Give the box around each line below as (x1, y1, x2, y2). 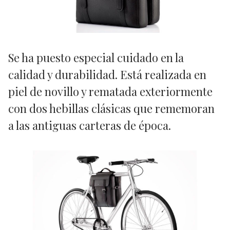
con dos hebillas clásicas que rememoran (8, 101, 215, 117)
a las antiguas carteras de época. (8, 118, 171, 133)
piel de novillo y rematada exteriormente (8, 84, 213, 100)
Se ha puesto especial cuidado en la (8, 50, 184, 66)
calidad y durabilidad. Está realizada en (8, 67, 206, 83)
